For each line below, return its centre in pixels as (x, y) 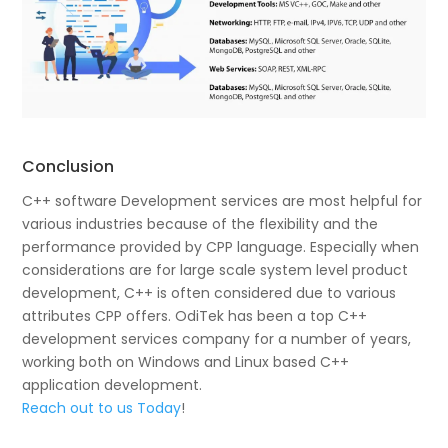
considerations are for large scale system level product (215, 270)
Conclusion (68, 167)
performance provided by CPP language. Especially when (221, 247)
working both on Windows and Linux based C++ (186, 362)
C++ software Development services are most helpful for (222, 201)
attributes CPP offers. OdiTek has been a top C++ (195, 316)
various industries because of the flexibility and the (200, 224)
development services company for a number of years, (217, 339)
